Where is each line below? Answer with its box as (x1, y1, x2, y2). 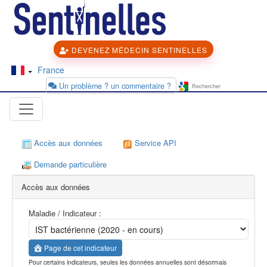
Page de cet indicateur (42, 243, 117, 253)
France (37, 64, 64, 76)
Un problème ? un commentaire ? (57, 80, 174, 91)
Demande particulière (32, 158, 107, 170)
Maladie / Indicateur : (29, 207, 101, 219)
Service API (132, 136, 176, 148)
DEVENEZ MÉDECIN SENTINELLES (69, 45, 207, 55)
